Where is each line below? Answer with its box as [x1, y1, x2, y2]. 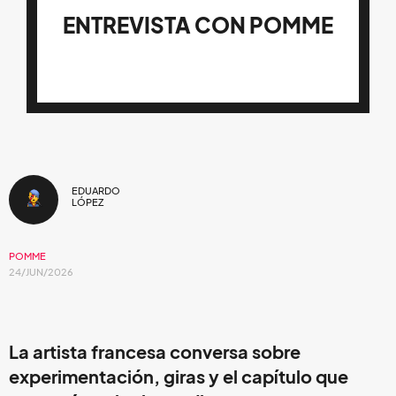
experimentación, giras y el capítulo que [9, 366, 348, 388]
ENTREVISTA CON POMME [63, 12, 333, 38]
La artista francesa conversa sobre [9, 341, 301, 363]
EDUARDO [72, 185, 120, 198]
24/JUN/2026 [9, 265, 73, 278]
